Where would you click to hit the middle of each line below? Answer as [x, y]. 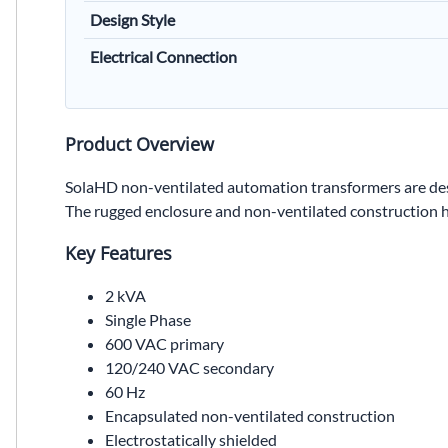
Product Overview [139, 143]
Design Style [132, 19]
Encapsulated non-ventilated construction [250, 416]
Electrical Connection [163, 56]
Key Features [118, 253]
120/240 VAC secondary [189, 368]
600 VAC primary [164, 344]
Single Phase [148, 320]
